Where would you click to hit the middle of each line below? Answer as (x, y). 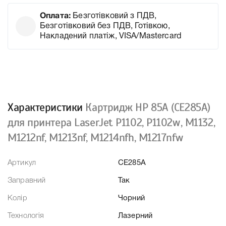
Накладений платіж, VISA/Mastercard (111, 37)
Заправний (27, 181)
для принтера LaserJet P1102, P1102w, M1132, (111, 123)
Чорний (131, 199)
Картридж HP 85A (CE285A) (148, 107)
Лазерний (135, 216)
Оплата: (55, 16)
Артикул (22, 163)
